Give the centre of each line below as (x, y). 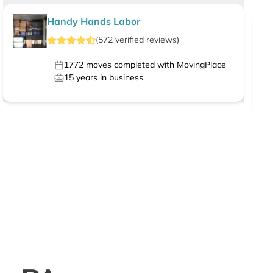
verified (130, 40)
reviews (162, 40)
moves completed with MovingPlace (155, 65)
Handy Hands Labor (94, 22)
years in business (109, 78)
